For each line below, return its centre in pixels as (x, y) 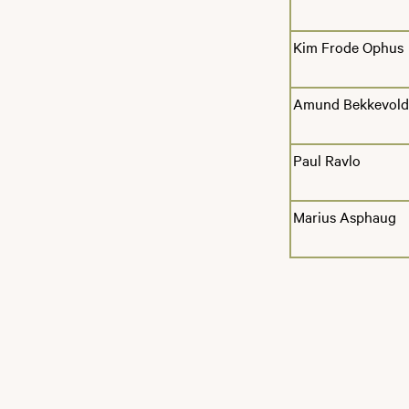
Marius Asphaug (345, 216)
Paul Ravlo (327, 159)
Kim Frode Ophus (348, 46)
